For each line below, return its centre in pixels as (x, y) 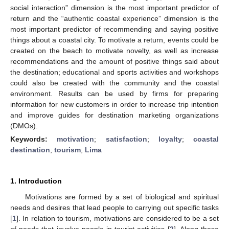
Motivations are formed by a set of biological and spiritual (122, 197)
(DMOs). (24, 125)
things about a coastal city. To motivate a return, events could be (114, 40)
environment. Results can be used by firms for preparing (114, 93)
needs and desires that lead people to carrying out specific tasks (114, 207)
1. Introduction (36, 181)
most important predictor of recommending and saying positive (114, 29)
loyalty (170, 139)
